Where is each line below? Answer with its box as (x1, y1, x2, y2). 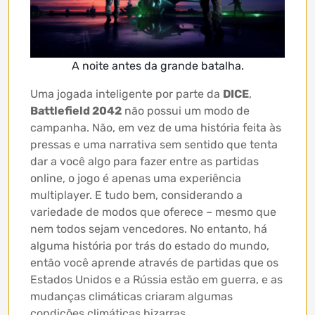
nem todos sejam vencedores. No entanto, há (30, 221, 267, 236)
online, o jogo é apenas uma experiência (30, 171, 241, 185)
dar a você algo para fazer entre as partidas (30, 154, 259, 168)
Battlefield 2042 (30, 103, 122, 117)
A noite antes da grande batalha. (71, 58, 244, 72)
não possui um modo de (122, 103, 250, 117)
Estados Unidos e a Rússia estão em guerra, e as (30, 272, 283, 286)
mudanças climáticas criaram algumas (30, 289, 233, 303)
